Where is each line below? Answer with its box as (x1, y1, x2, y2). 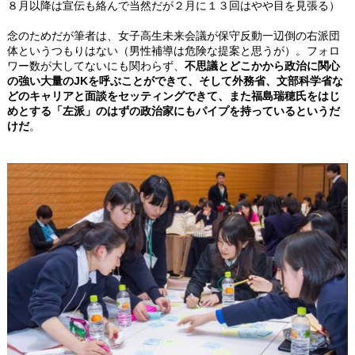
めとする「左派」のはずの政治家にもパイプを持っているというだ (7, 105, 340, 118)
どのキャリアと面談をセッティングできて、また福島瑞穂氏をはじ (7, 90, 340, 103)
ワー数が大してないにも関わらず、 (7, 59, 185, 73)
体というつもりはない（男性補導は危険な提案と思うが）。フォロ (7, 44, 340, 58)
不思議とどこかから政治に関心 (185, 59, 340, 73)
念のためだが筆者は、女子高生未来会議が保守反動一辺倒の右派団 (7, 29, 340, 43)
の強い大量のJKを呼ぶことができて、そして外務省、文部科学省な (7, 74, 343, 88)
